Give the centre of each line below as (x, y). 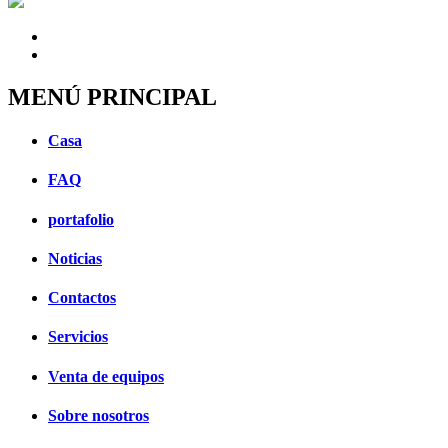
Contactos (82, 298)
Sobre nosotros (98, 415)
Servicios (78, 337)
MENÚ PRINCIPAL (112, 96)
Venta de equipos (106, 376)
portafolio (81, 219)
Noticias (75, 258)
